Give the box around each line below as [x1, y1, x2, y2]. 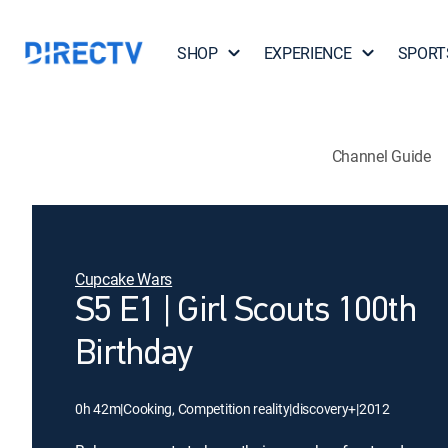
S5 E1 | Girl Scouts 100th [75, 294, 416, 330]
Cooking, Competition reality [123, 399, 290, 418]
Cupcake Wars [75, 268, 173, 290]
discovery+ [291, 399, 357, 418]
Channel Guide [331, 144, 431, 167]
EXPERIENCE [263, 42, 352, 64]
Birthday [75, 337, 193, 373]
